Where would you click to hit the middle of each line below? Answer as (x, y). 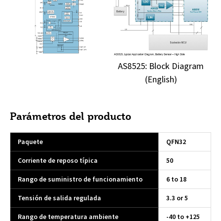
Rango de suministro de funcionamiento (80, 180)
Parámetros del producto (71, 116)
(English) (161, 79)
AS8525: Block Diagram (161, 66)
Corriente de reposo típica (58, 161)
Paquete (30, 142)
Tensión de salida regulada (59, 198)
